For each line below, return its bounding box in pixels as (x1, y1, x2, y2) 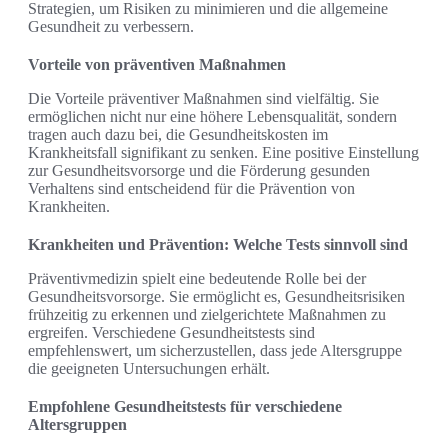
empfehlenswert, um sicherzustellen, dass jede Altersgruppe (28, 342, 402, 360)
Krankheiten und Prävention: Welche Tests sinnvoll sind (28, 236, 408, 254)
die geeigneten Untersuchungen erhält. (28, 360, 270, 378)
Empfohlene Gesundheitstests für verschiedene (28, 398, 342, 416)
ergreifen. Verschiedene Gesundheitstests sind (28, 324, 315, 342)
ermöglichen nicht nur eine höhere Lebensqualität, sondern (28, 108, 397, 126)
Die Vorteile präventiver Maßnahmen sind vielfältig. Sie (28, 90, 379, 108)
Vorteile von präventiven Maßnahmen (28, 56, 286, 74)
